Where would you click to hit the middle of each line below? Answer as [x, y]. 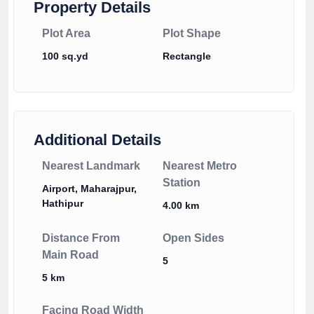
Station [181, 183]
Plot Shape [191, 34]
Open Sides [193, 238]
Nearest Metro [199, 166]
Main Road [70, 255]
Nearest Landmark [91, 166]
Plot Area [66, 34]
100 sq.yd [65, 56]
